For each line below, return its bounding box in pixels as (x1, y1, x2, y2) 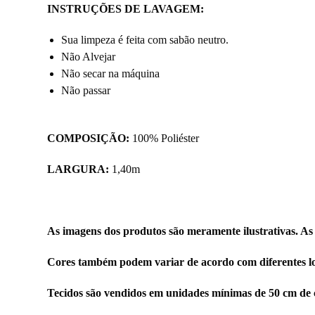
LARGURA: (47, 163, 110, 176)
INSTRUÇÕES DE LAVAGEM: (47, 3, 205, 15)
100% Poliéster (129, 132, 200, 145)
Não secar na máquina (61, 67, 160, 80)
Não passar (61, 84, 111, 97)
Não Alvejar (61, 51, 116, 63)
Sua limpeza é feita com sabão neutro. (61, 34, 229, 46)
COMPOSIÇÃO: (47, 132, 130, 145)
